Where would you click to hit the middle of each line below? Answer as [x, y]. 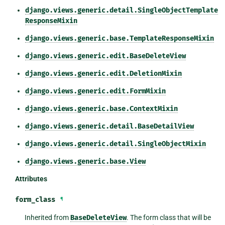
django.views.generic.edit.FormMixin [95, 91]
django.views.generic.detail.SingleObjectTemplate [121, 10]
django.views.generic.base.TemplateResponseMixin [119, 38]
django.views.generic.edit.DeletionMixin [103, 73]
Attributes [31, 179]
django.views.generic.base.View [85, 161]
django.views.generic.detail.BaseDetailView [109, 126]
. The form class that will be [169, 217]
